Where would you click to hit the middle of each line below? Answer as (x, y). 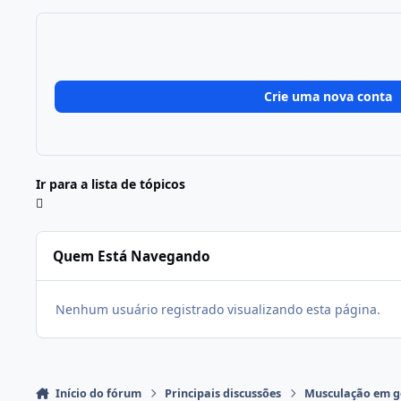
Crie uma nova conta (328, 96)
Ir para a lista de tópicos (111, 184)
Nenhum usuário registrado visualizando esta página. (218, 309)
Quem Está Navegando (132, 256)
